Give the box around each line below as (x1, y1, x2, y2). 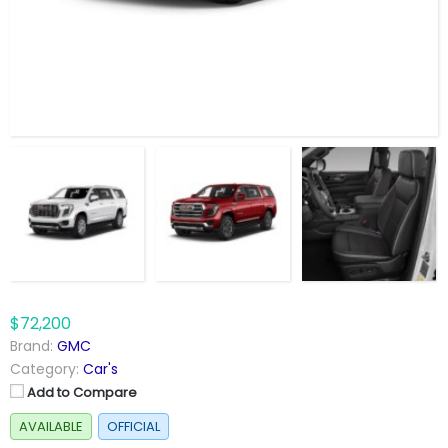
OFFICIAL (107, 417, 160, 437)
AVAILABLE (19, 417, 83, 437)
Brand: (10, 336, 53, 357)
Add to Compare (27, 383, 137, 403)
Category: (10, 359, 79, 380)
